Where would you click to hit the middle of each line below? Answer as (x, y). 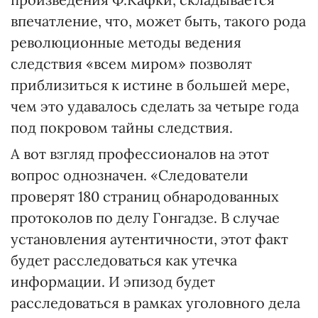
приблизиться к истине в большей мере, (150, 85)
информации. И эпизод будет (113, 281)
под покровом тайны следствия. (122, 127)
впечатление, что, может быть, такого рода (158, 21)
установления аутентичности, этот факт (149, 239)
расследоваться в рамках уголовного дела (155, 303)
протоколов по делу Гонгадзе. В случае (145, 218)
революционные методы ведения (126, 42)
